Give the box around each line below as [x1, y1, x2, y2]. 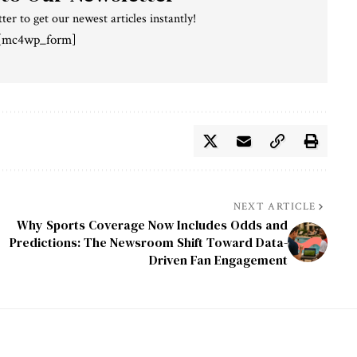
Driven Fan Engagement [148, 250, 288, 269]
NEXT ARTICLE [233, 199, 316, 214]
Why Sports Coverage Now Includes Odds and [16, 215, 288, 233]
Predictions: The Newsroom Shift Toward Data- [9, 233, 288, 251]
